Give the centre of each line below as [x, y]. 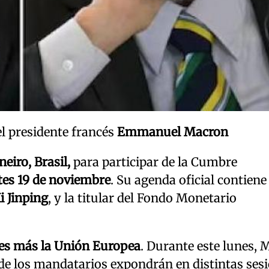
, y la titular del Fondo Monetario [142, 198]
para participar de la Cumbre [154, 162]
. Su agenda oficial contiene [189, 180]
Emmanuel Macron [171, 131]
